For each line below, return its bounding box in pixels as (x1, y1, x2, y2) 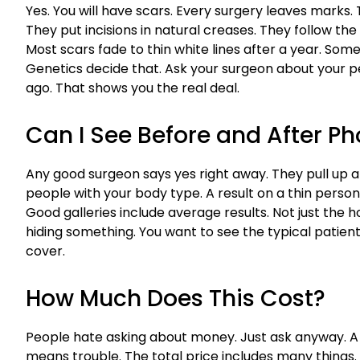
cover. (26, 242, 65, 261)
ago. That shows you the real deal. (26, 79, 239, 98)
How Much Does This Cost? (26, 283, 325, 315)
